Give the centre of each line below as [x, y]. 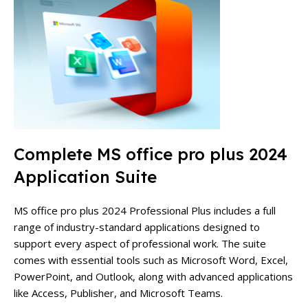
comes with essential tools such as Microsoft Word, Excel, [151, 260]
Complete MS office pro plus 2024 [151, 154]
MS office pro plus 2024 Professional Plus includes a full [145, 211]
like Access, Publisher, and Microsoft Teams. [118, 293]
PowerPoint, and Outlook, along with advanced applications [153, 277]
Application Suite [85, 177]
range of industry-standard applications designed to [137, 227]
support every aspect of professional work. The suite [140, 244]
